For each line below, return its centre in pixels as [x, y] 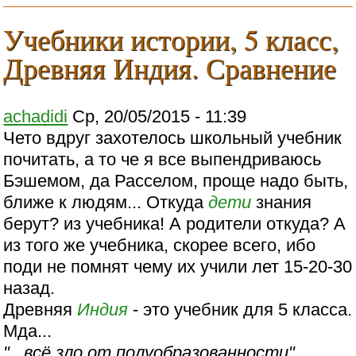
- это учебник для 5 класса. [240, 310]
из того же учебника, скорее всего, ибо [160, 246]
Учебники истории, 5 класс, [171, 39]
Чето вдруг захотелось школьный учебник [173, 138]
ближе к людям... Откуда [106, 203]
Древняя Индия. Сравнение [170, 68]
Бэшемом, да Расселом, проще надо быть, [176, 181]
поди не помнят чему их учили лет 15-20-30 [178, 267]
